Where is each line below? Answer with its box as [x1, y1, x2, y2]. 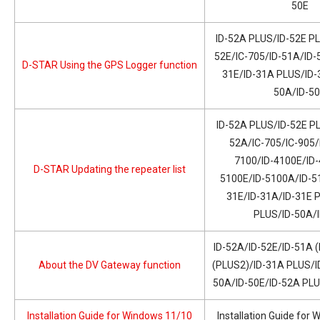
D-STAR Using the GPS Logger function [22, 59, 197, 71]
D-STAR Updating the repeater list [34, 163, 186, 175]
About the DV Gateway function [39, 259, 181, 271]
